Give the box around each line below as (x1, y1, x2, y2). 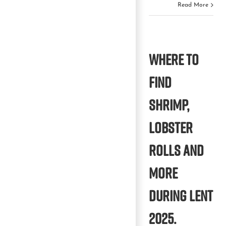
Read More (178, 2, 208, 8)
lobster (149, 120, 193, 135)
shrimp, (149, 97, 189, 112)
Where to (149, 51, 199, 67)
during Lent (149, 188, 213, 203)
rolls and (149, 142, 204, 158)
